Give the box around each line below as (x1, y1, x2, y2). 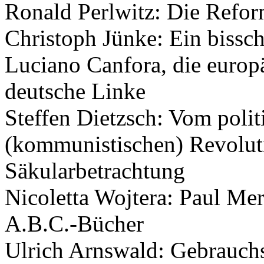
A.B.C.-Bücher (5, 210, 144, 236)
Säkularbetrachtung (5, 157, 185, 183)
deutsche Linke (5, 78, 146, 104)
